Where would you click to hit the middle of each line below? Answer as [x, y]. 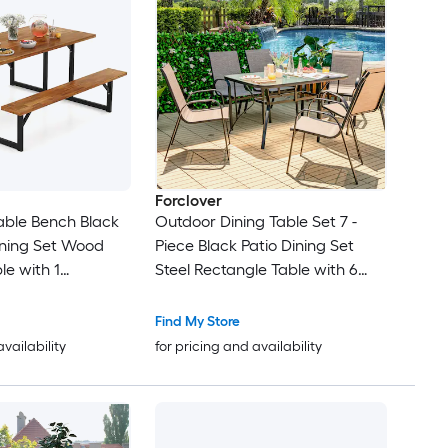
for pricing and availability [238, 347]
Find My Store [197, 322]
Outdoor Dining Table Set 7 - [255, 222]
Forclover [188, 201]
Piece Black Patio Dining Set [254, 246]
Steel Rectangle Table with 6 [256, 270]
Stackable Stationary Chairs [255, 294]
